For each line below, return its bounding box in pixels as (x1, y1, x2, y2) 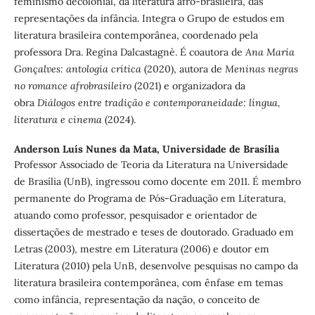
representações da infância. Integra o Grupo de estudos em (13, 12, 285, 25)
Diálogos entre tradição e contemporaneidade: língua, (37, 96, 280, 110)
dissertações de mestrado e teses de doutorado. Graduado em (13, 226, 294, 239)
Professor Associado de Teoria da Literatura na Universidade (13, 158, 288, 172)
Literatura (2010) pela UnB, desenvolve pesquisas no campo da (13, 259, 298, 273)
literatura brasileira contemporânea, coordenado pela (13, 29, 258, 42)
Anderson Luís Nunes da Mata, (13, 143, 162, 156)
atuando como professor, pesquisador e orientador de (13, 209, 257, 222)
